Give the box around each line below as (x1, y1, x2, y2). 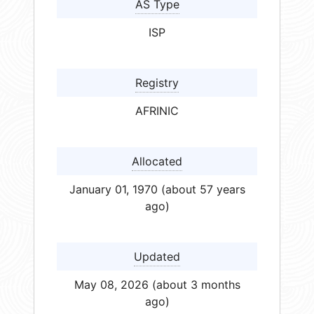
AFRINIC (135, 104, 179, 118)
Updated (134, 250, 180, 264)
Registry (135, 76, 179, 90)
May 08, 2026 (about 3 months (74, 278, 240, 292)
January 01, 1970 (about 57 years (69, 182, 245, 197)
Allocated (132, 154, 182, 169)
